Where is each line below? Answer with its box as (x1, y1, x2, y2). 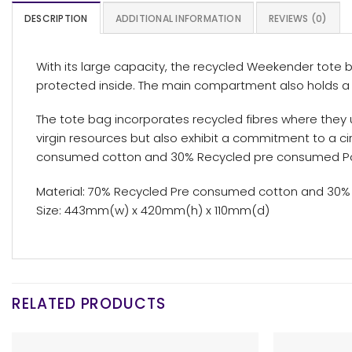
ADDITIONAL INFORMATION (115, 11, 241, 25)
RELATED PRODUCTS (12, 293, 167, 315)
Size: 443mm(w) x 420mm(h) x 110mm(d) (36, 201, 269, 218)
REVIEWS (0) (268, 11, 328, 25)
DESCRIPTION (24, 11, 88, 25)
